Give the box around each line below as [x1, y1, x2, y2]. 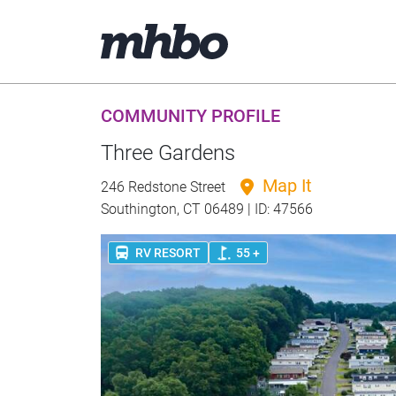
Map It [258, 175, 312, 196]
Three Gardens [101, 141, 235, 165]
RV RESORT [135, 245, 201, 260]
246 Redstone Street [101, 179, 229, 195]
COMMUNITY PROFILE [101, 105, 280, 126]
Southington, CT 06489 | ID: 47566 [101, 201, 313, 217]
